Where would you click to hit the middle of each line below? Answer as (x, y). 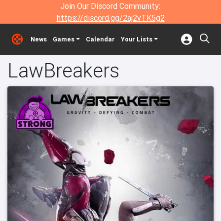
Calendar (100, 39)
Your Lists (136, 39)
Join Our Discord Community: (110, 6)
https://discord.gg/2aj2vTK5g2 (110, 18)
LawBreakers (63, 70)
